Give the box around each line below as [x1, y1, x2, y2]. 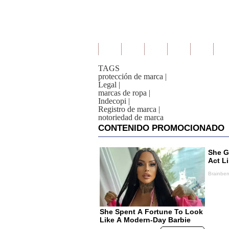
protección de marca [98, 72, 163, 81]
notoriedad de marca [98, 113, 164, 122]
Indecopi [98, 97, 126, 105]
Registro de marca [98, 105, 156, 113]
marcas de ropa [98, 88, 147, 97]
